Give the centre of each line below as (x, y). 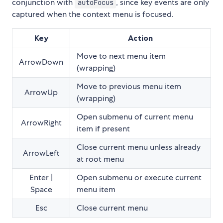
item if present (103, 129)
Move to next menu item (121, 56)
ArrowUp (41, 93)
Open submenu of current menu (135, 117)
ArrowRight (41, 123)
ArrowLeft (41, 153)
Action (140, 38)
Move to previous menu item (129, 87)
